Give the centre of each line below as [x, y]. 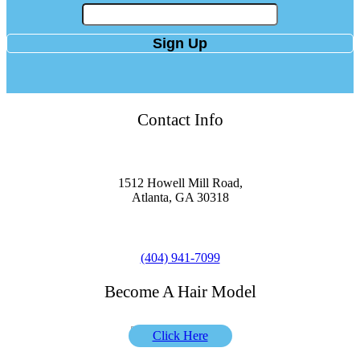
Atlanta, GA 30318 [180, 197]
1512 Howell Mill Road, [180, 182]
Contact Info [180, 119]
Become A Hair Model [180, 291]
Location [189, 165]
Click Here [180, 335]
